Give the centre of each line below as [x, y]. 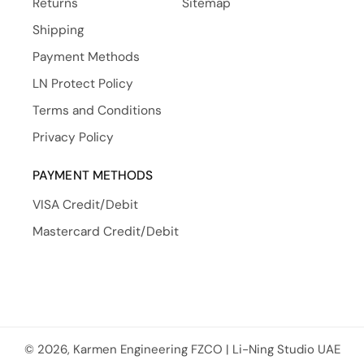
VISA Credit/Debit [85, 205]
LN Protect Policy [83, 84]
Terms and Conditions [97, 110]
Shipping [58, 30]
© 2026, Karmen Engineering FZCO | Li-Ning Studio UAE [182, 349]
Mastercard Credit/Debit [106, 232]
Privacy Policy [73, 137]
